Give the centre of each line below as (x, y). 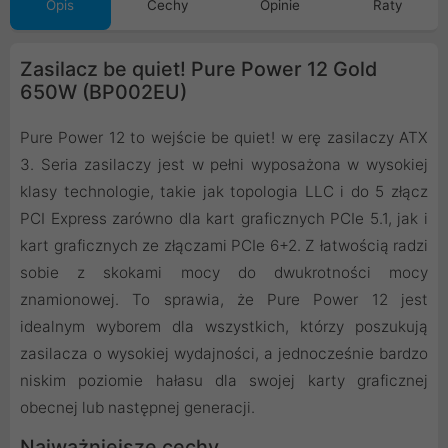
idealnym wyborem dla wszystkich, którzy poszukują (224, 327)
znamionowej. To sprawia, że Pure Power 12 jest (224, 300)
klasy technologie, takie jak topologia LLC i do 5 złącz (224, 192)
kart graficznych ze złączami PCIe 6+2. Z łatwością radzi (224, 246)
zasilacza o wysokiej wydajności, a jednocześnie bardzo (224, 354)
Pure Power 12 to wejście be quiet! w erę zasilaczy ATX (224, 138)
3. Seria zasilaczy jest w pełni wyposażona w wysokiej (224, 165)
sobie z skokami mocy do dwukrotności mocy (224, 273)
